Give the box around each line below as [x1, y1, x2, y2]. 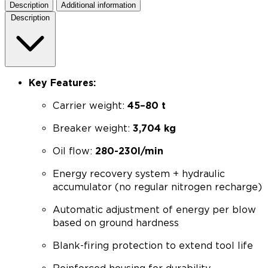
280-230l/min [95, 145, 163, 157]
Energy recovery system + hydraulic [53, 168, 225, 179]
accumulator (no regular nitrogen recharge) [53, 181, 262, 193]
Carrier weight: [53, 100, 127, 111]
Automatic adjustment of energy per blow [53, 204, 256, 215]
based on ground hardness [53, 217, 179, 229]
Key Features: [29, 77, 96, 89]
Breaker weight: [53, 123, 133, 134]
